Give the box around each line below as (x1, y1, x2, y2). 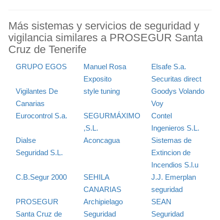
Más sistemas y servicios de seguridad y (8, 19, 199, 32)
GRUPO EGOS (16, 62, 67, 71)
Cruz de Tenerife (8, 43, 86, 55)
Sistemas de (151, 136, 192, 144)
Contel (151, 111, 172, 120)
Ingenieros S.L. (151, 123, 199, 132)
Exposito (83, 74, 111, 83)
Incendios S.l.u (151, 160, 198, 169)
